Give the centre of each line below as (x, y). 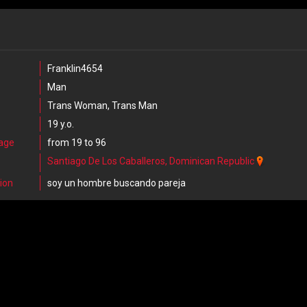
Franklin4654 (75, 69)
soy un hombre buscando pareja (116, 183)
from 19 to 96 (76, 143)
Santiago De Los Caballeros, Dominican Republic (150, 161)
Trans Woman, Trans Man (102, 106)
